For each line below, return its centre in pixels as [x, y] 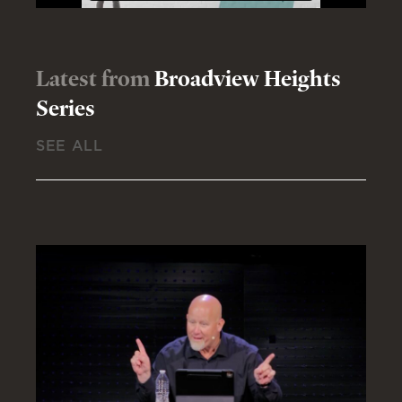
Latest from [95, 78]
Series [66, 107]
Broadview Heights [248, 78]
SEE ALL [70, 146]
